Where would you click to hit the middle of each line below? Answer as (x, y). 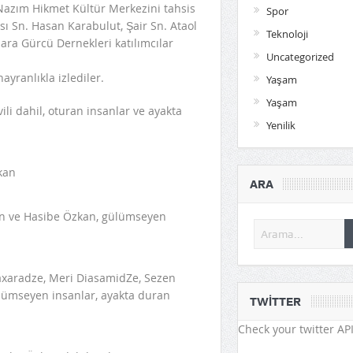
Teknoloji (287, 33)
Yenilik (281, 125)
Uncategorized (300, 56)
